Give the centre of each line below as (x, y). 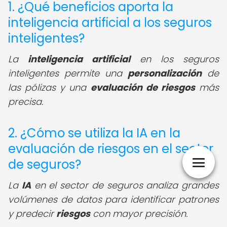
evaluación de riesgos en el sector (111, 149)
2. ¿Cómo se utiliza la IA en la (94, 133)
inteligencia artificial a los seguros (110, 23)
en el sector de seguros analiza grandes (125, 185)
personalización (165, 73)
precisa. (26, 102)
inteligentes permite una (68, 73)
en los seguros (175, 59)
